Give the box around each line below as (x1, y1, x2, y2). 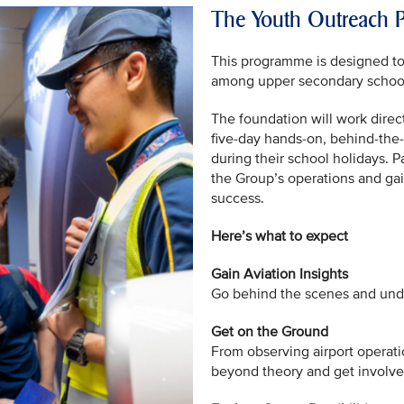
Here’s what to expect (211, 226, 348, 245)
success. (211, 188, 264, 207)
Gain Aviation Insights (211, 264, 348, 283)
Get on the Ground (211, 322, 328, 341)
